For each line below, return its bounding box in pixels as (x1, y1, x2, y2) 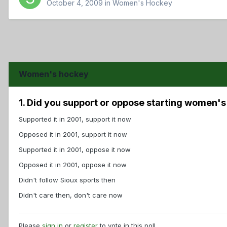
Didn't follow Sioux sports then (19, 176, 116, 184)
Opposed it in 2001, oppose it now (19, 161, 127, 169)
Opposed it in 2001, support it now (19, 130, 127, 139)
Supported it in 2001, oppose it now (19, 145, 131, 154)
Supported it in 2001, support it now (19, 115, 131, 124)
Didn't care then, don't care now (19, 191, 123, 200)
